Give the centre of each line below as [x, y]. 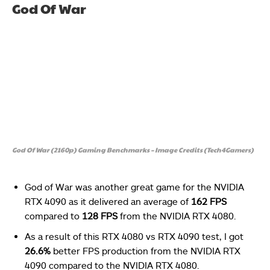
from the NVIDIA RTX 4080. [177, 216]
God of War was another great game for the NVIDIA [134, 187]
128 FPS [100, 216]
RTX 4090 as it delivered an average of [108, 202]
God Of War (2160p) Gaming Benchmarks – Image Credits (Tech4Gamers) [133, 150]
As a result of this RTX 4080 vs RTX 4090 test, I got [134, 237]
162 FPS [209, 202]
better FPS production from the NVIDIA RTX [147, 251]
